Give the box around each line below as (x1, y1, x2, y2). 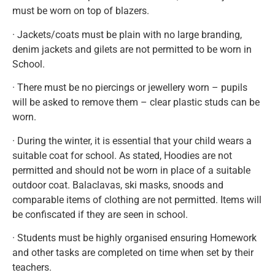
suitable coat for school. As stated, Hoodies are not (12, 149, 232, 161)
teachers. (12, 261, 52, 273)
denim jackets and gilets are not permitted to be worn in (12, 43, 252, 55)
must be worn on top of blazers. (12, 5, 149, 17)
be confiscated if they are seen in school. (12, 208, 188, 220)
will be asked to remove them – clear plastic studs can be (12, 96, 260, 109)
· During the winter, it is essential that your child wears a (12, 134, 252, 147)
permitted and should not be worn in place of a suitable (12, 164, 250, 176)
